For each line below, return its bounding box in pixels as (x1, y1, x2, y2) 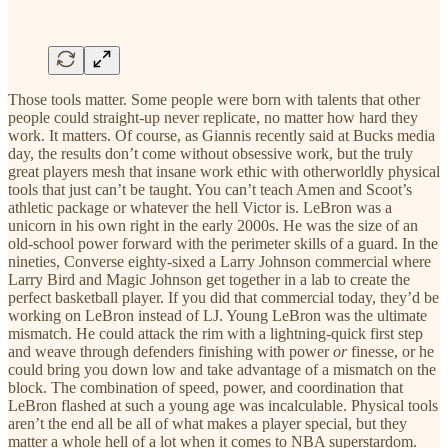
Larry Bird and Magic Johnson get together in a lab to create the (8, 270, 410, 288)
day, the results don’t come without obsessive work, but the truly (8, 144, 413, 162)
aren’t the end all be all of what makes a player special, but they (8, 414, 407, 432)
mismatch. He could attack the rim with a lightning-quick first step (8, 324, 423, 342)
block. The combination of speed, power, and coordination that (8, 378, 403, 396)
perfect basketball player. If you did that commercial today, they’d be (8, 288, 439, 306)
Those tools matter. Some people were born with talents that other (8, 90, 420, 108)
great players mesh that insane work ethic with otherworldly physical (8, 162, 440, 180)
